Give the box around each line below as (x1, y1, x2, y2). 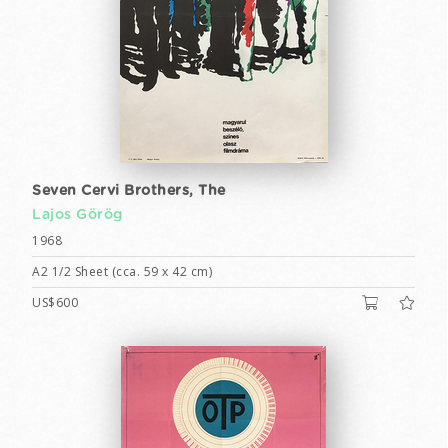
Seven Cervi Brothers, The (32, 184, 226, 198)
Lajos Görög (32, 208, 123, 222)
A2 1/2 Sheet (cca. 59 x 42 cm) (32, 263, 212, 280)
